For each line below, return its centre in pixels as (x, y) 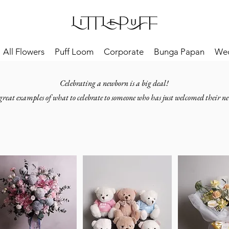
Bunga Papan (179, 52)
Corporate (124, 52)
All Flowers (24, 52)
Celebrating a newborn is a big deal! (114, 83)
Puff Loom (74, 52)
